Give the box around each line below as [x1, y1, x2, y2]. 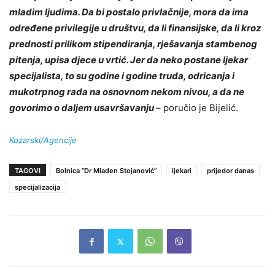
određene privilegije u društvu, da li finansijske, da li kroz [9, 22, 261, 34]
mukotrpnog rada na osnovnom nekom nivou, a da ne [9, 86, 244, 98]
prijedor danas [207, 166, 254, 176]
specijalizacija [15, 183, 60, 192]
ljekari [172, 166, 192, 176]
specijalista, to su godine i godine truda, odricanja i [9, 70, 234, 82]
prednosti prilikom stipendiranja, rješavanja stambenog [9, 38, 257, 50]
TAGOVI [15, 166, 41, 176]
